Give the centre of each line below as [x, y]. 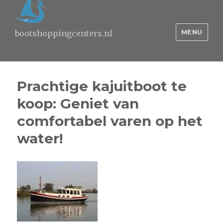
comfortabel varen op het [110, 121]
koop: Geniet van [78, 104]
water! [40, 138]
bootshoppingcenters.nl [64, 33]
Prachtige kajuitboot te [102, 86]
